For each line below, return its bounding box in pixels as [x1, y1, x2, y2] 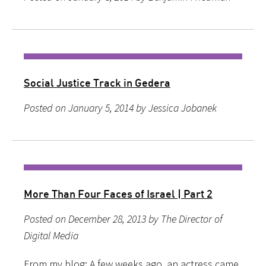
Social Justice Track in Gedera [24, 75, 170, 89]
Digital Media [24, 228, 78, 242]
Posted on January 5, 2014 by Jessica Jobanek [24, 100, 217, 115]
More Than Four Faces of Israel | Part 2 [24, 186, 213, 200]
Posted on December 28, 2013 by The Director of [24, 211, 223, 226]
